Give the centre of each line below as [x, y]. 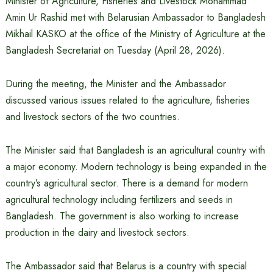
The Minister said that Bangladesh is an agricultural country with [135, 150]
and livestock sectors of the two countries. [92, 117]
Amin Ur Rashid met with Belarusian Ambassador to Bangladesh [135, 17]
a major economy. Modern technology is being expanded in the [136, 167]
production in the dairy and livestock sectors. [97, 232]
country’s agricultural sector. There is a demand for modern [126, 183]
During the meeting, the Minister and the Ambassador [115, 84]
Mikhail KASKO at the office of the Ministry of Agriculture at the [135, 34]
